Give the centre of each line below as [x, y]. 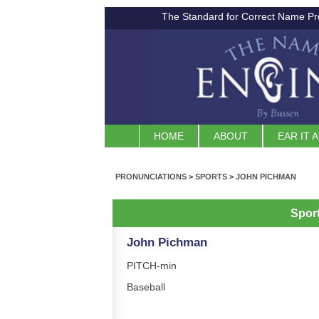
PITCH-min [152, 266]
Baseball [146, 287]
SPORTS [211, 177]
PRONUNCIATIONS [151, 177]
